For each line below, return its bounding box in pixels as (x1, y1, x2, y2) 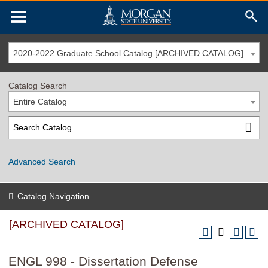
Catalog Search (8, 81, 67, 90)
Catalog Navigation (17, 191, 89, 201)
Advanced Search (8, 156, 75, 166)
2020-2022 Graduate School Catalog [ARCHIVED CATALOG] (13, 48, 243, 58)
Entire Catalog (13, 97, 67, 106)
